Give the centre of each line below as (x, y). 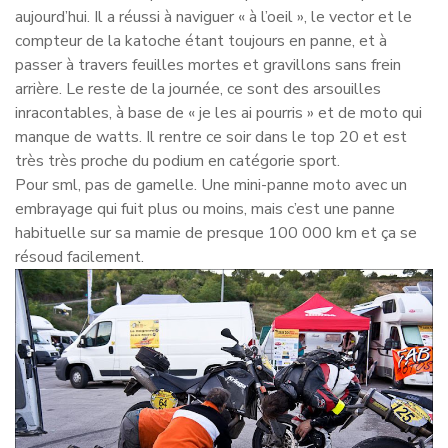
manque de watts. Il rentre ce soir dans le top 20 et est (211, 136)
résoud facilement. (79, 256)
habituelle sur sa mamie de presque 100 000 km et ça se (216, 232)
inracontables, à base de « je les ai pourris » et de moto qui (218, 112)
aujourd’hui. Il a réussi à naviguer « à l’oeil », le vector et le (213, 16)
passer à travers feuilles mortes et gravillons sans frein (208, 64)
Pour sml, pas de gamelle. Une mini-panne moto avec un (211, 184)
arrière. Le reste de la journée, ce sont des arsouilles (198, 88)
